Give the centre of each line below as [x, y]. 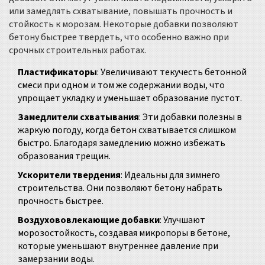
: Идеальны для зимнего [170, 175]
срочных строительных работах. [77, 51]
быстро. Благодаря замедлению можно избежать [122, 143]
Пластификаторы [57, 72]
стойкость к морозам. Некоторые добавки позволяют [124, 25]
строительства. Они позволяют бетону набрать [120, 188]
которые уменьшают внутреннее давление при [118, 246]
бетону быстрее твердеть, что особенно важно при [119, 38]
